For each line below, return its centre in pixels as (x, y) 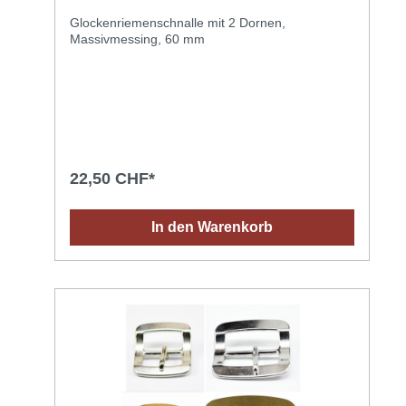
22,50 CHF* (112, 178)
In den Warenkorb (212, 227)
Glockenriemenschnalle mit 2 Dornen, (178, 22)
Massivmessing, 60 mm (137, 39)
